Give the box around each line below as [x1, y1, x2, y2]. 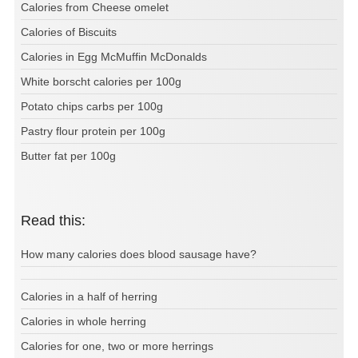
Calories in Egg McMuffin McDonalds [21, 50, 207, 63]
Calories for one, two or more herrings [21, 339, 213, 352]
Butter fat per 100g [21, 149, 116, 162]
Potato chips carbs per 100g [21, 99, 163, 113]
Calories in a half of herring [21, 289, 157, 303]
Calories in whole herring [21, 314, 146, 328]
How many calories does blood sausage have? [21, 247, 257, 261]
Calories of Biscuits [21, 25, 117, 38]
